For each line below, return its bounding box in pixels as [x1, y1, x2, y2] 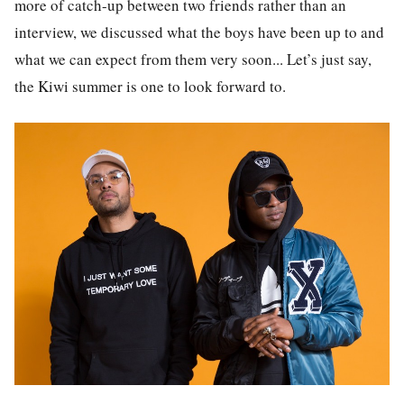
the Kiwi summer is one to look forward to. [14, 76, 286, 96]
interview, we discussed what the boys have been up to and [14, 22, 384, 42]
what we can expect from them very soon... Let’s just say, [14, 49, 372, 69]
